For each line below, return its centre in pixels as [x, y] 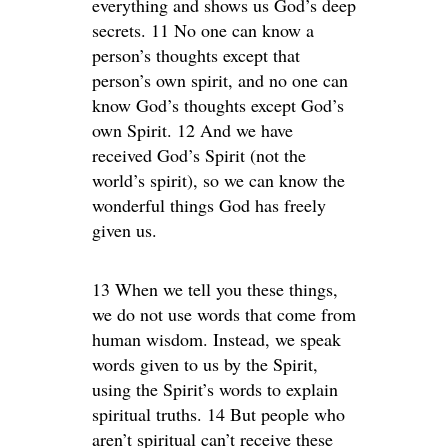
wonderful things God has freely [209, 205]
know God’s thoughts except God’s [218, 105]
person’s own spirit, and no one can [220, 80]
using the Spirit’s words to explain [215, 389]
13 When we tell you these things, [215, 289]
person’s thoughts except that [196, 55]
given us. [124, 230]
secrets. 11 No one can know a [203, 30]
